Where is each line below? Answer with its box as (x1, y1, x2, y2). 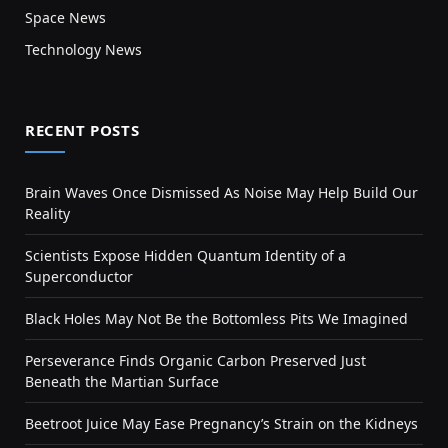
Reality (25, 204, 70, 224)
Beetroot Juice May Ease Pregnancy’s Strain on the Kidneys (25, 414, 418, 434)
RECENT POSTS (25, 120, 140, 141)
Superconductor (25, 267, 133, 287)
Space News (25, 8, 106, 28)
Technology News (25, 40, 142, 60)
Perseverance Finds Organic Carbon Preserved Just (25, 351, 366, 371)
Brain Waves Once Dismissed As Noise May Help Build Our (25, 183, 418, 203)
